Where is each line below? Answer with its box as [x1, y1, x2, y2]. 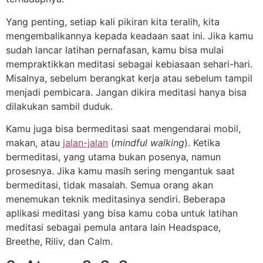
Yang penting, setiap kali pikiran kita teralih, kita [6, 15, 220, 28]
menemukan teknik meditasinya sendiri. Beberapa [6, 193, 225, 205]
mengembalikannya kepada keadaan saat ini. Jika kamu [6, 29, 253, 42]
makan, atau [6, 137, 63, 149]
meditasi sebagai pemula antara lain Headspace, [6, 221, 221, 234]
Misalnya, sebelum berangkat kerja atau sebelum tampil [6, 72, 252, 84]
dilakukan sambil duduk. [6, 100, 116, 112]
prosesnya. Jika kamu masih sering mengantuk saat [6, 165, 235, 177]
